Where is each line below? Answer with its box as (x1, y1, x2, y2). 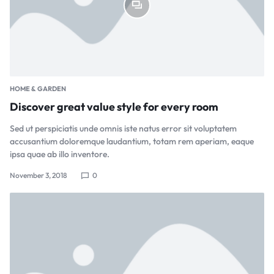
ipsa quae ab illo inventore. (10, 149, 109, 160)
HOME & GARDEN (10, 84, 66, 94)
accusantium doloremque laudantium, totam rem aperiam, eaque (10, 136, 254, 147)
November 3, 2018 (10, 171, 67, 180)
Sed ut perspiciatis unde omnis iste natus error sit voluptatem (10, 123, 237, 135)
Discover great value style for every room (10, 100, 218, 114)
